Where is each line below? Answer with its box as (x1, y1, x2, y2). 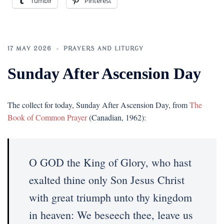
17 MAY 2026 (7, 45, 51, 52)
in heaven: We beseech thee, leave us (29, 207, 193, 222)
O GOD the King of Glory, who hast (29, 155, 191, 169)
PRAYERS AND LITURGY (63, 45, 143, 52)
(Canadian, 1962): (87, 112, 146, 122)
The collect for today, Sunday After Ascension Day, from (7, 99, 189, 110)
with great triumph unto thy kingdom (29, 190, 192, 204)
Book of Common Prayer (7, 112, 87, 122)
